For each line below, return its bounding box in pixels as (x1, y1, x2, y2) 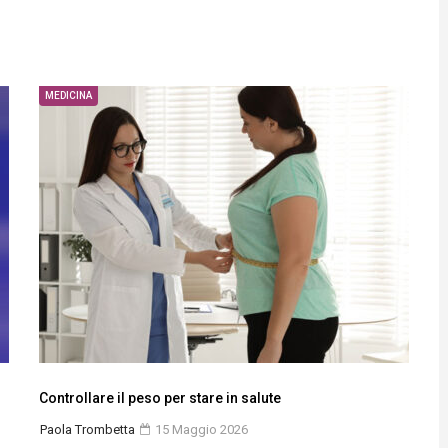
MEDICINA (45, 90, 92, 101)
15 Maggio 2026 (152, 422, 248, 437)
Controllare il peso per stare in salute (39, 390, 281, 406)
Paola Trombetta (40, 422, 135, 437)
